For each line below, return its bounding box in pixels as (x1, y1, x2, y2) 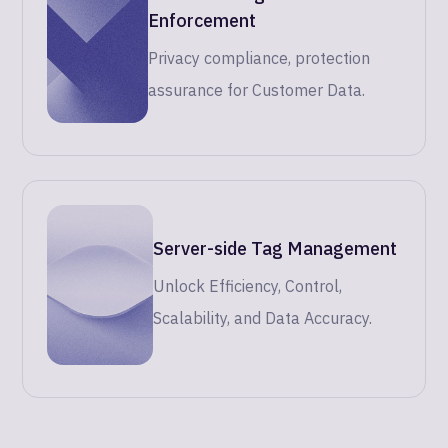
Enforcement (148, 8, 257, 32)
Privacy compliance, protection (148, 47, 371, 68)
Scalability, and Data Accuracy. (153, 308, 373, 329)
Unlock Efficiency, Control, (153, 276, 343, 297)
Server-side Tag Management (153, 237, 398, 261)
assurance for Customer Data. (148, 79, 366, 100)
